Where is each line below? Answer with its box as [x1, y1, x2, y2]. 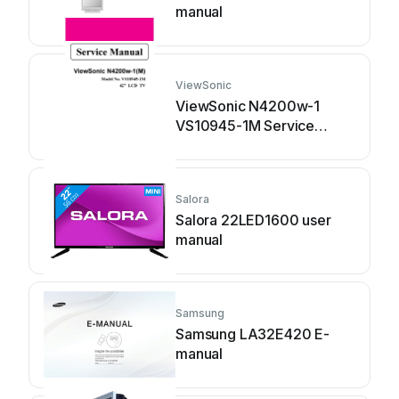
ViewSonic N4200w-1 [175, 96, 321, 115]
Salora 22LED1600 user [175, 210, 331, 229]
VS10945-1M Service [175, 116, 315, 134]
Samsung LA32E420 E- [175, 324, 330, 343]
